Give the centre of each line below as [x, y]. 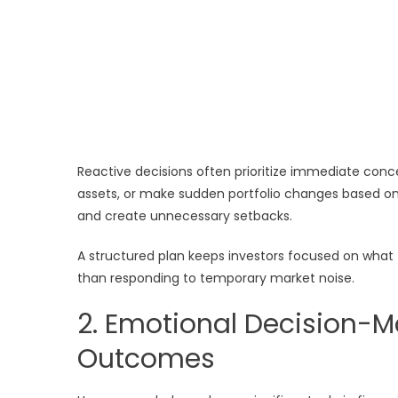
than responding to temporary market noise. [216, 278]
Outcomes [146, 358]
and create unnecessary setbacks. [185, 215]
